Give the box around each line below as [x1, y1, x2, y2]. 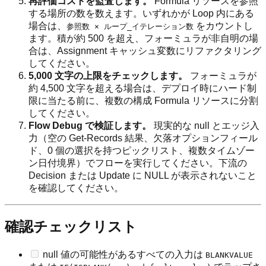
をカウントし [194, 20, 253, 31]
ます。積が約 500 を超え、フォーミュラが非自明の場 [28, 33, 258, 43]
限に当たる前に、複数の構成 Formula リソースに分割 [28, 95, 258, 106]
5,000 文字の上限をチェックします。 [28, 70, 188, 81]
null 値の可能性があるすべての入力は [43, 249, 205, 259]
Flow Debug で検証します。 [28, 120, 151, 131]
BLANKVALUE [205, 250, 253, 259]
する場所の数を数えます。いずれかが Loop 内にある [28, 8, 254, 18]
